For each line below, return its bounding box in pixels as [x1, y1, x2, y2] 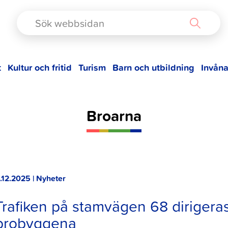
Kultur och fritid [8, 61, 72, 74]
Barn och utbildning [112, 61, 194, 74]
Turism [78, 61, 106, 74]
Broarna [86, 104, 141, 127]
